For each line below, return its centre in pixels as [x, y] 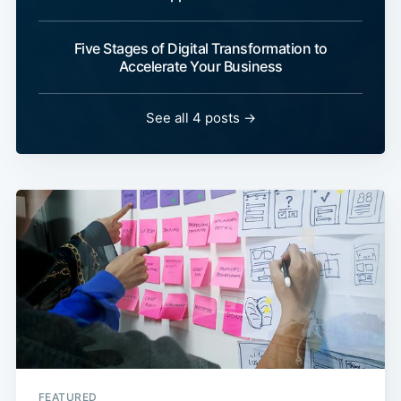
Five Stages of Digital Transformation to [200, 49]
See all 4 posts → [200, 118]
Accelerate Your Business [200, 67]
